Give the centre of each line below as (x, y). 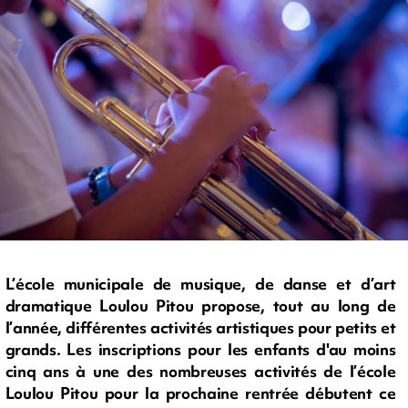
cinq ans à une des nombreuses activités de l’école (200, 372)
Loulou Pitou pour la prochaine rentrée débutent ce (200, 393)
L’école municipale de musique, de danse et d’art (200, 284)
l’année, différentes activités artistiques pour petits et (200, 328)
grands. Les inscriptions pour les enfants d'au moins (200, 350)
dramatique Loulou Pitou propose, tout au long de (200, 306)
